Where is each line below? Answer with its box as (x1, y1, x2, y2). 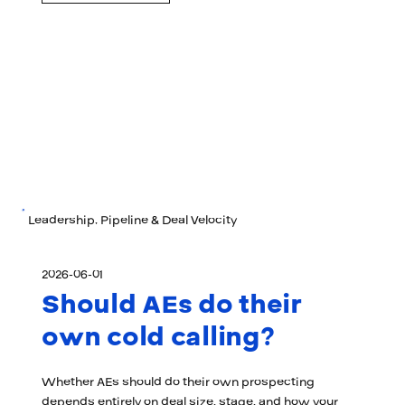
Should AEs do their (42, 287, 302, 323)
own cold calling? (42, 319, 275, 355)
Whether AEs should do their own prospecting (42, 372, 316, 391)
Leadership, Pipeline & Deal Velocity (27, 211, 237, 230)
